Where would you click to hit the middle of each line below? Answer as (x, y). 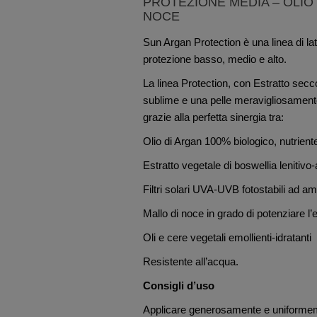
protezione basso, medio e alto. (215, 59)
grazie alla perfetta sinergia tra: (213, 117)
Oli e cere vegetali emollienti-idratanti (227, 237)
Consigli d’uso (179, 285)
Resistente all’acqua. (191, 261)
